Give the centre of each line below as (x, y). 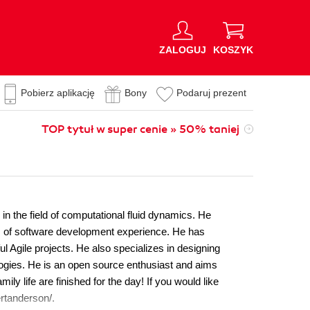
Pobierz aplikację (58, 93)
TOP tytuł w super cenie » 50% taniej (140, 129)
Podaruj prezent (211, 93)
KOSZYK (233, 49)
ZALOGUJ (183, 49)
